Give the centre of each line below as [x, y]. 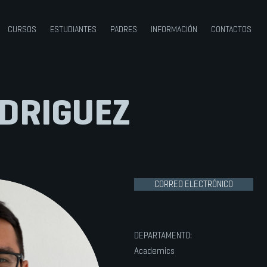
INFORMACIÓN [174, 29]
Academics [154, 251]
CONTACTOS [231, 29]
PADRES [123, 29]
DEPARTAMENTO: [163, 235]
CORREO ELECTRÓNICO [194, 184]
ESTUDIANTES [73, 29]
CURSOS [22, 29]
